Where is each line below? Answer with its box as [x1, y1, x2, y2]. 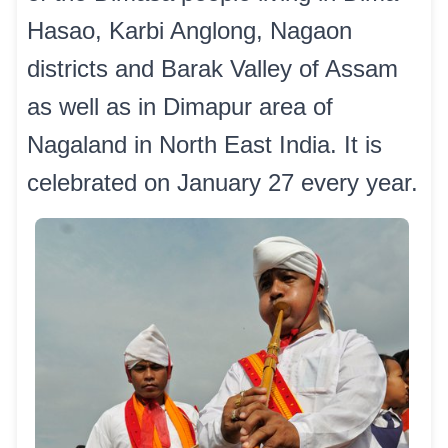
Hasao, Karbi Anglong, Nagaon [27, 17, 352, 44]
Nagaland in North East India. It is [27, 131, 382, 158]
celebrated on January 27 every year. [27, 169, 418, 196]
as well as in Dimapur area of [27, 93, 333, 120]
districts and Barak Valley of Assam [27, 55, 398, 82]
